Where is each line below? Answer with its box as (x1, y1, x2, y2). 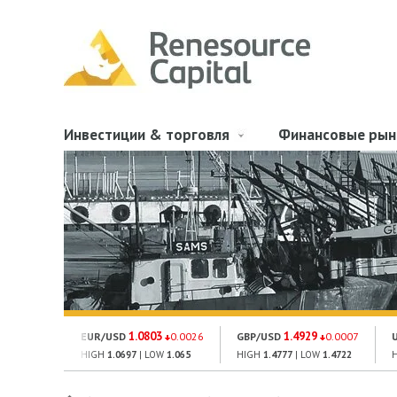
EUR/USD (81, 330, 126, 343)
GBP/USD (237, 330, 281, 343)
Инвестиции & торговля (64, 125, 230, 144)
